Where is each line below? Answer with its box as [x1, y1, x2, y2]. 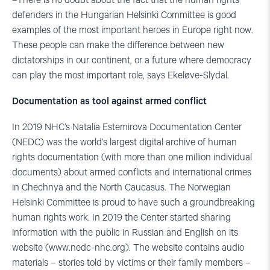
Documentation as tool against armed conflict [12, 96, 207, 108]
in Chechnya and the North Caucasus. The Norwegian [12, 182, 231, 194]
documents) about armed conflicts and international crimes [12, 167, 251, 179]
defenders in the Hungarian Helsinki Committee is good [12, 10, 236, 22]
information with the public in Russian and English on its [12, 227, 238, 239]
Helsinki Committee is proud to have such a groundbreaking [12, 197, 255, 209]
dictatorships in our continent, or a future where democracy [12, 55, 251, 67]
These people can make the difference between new [12, 40, 224, 52]
